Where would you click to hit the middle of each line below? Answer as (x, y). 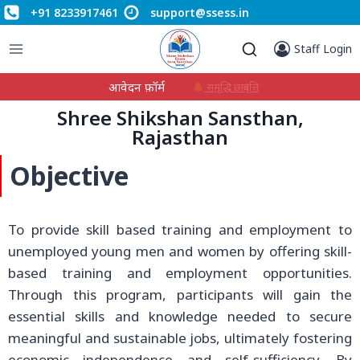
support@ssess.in (200, 12)
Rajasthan (180, 137)
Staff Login (323, 49)
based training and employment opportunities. (180, 273)
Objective (69, 176)
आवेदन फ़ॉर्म (137, 86)
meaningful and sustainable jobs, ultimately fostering (180, 338)
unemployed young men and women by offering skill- (180, 251)
